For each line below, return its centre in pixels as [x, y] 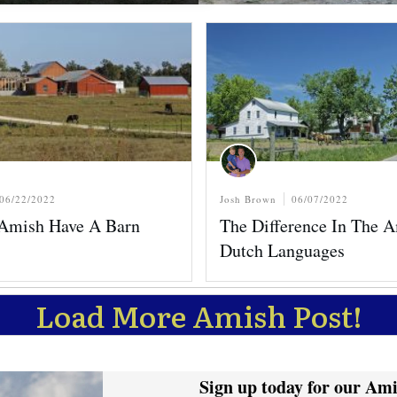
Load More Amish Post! [198, 315]
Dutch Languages [282, 250]
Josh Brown [248, 199]
